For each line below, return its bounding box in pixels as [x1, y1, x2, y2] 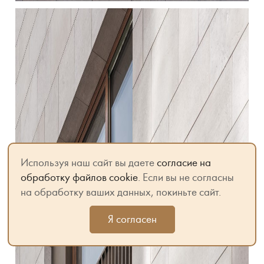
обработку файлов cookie [21, 171, 138, 184]
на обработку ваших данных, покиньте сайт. [21, 186, 221, 199]
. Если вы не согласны [138, 171, 234, 184]
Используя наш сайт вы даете [21, 156, 157, 169]
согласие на [157, 156, 211, 169]
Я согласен [107, 213, 157, 226]
